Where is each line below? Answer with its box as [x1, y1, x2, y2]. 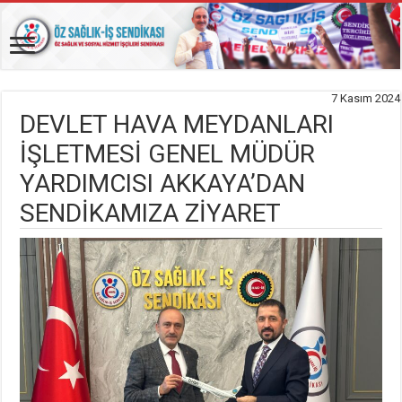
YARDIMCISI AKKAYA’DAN [20, 169, 306, 199]
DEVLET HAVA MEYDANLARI [20, 109, 335, 140]
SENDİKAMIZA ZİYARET [20, 198, 282, 229]
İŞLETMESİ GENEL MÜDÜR [20, 139, 316, 170]
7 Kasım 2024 [330, 92, 400, 106]
